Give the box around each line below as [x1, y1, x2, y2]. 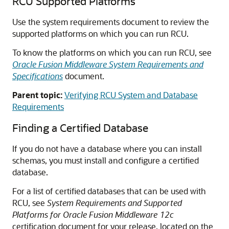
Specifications [12, 71, 63, 81]
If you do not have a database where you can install [12, 143, 202, 154]
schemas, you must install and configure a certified [12, 155, 199, 166]
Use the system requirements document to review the [12, 16, 209, 27]
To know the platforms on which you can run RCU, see [12, 47, 212, 58]
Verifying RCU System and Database [64, 89, 198, 100]
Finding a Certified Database [12, 121, 148, 134]
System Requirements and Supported [47, 197, 182, 208]
